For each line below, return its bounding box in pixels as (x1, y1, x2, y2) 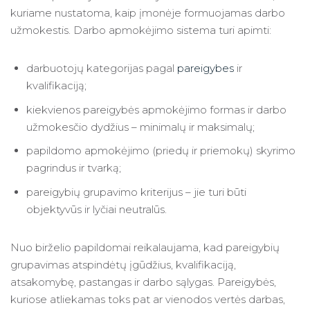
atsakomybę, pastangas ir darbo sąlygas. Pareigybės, (10, 275, 276, 289)
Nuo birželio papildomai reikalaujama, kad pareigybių (10, 241, 280, 255)
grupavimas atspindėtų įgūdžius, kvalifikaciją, (10, 258, 236, 272)
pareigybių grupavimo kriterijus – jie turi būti (26, 185, 246, 199)
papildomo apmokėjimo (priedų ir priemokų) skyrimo (26, 144, 295, 158)
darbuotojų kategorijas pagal (26, 61, 177, 75)
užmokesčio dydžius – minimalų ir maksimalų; (26, 120, 255, 134)
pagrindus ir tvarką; (26, 161, 121, 175)
